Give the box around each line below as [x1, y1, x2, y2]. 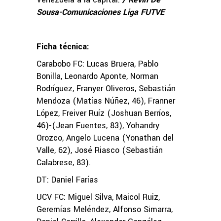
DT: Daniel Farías [37, 174, 98, 185]
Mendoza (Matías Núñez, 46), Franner [37, 95, 175, 107]
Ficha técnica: [37, 40, 89, 52]
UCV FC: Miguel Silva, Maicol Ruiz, [37, 191, 160, 203]
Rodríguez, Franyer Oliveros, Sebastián [37, 82, 176, 94]
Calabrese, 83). [37, 156, 91, 168]
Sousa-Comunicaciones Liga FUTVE [37, 6, 164, 18]
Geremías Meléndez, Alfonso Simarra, [37, 203, 173, 215]
